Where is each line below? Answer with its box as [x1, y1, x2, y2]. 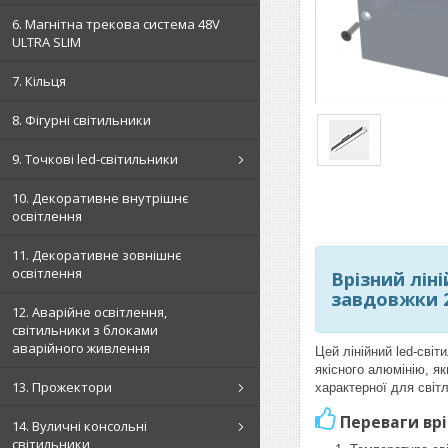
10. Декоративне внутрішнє [12, 189, 188, 207]
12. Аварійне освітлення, [12, 303, 167, 321]
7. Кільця [12, 72, 66, 90]
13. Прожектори [12, 378, 112, 396]
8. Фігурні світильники [12, 111, 151, 129]
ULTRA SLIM [12, 33, 81, 51]
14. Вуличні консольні [12, 417, 147, 435]
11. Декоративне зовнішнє [12, 246, 181, 264]
